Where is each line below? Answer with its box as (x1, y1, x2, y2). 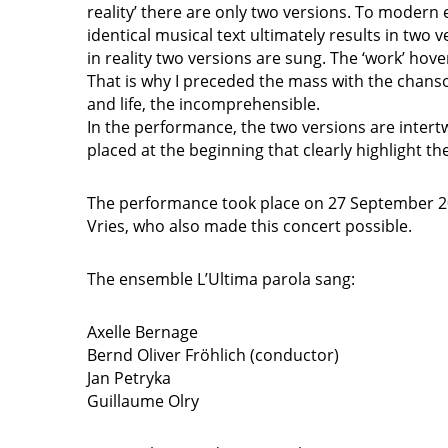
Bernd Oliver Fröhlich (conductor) (87, 344, 339, 366)
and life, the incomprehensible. (87, 93, 320, 115)
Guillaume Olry (87, 390, 199, 412)
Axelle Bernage (87, 321, 198, 343)
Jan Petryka (87, 367, 171, 389)
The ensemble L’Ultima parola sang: (87, 268, 355, 290)
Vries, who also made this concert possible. (87, 215, 412, 237)
